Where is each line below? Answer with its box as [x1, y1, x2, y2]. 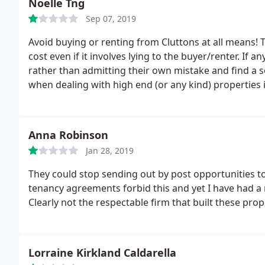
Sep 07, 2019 [86, 13, 136, 24]
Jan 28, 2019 [86, 145, 134, 156]
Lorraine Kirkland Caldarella [28, 245, 176, 260]
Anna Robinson [28, 128, 108, 142]
